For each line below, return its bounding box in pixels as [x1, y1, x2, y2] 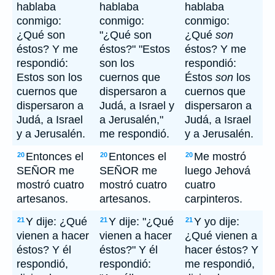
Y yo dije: [194, 215, 239, 228]
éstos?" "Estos [99, 43, 170, 55]
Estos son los [17, 71, 82, 83]
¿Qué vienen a [185, 230, 257, 242]
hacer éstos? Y [185, 244, 258, 256]
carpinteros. [185, 193, 242, 205]
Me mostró [194, 150, 246, 163]
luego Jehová [185, 165, 250, 177]
